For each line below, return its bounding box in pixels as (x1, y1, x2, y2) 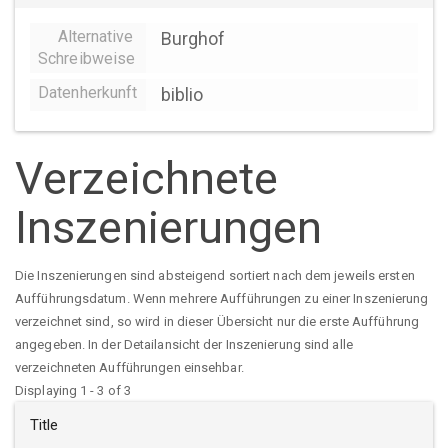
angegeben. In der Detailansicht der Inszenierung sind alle (15, 336, 353, 352)
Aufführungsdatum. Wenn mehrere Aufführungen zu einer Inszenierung (15, 290, 429, 306)
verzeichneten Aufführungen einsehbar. (15, 359, 244, 375)
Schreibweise (38, 49, 136, 69)
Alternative (57, 27, 134, 47)
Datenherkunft (38, 82, 138, 102)
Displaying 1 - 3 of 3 (15, 382, 132, 398)
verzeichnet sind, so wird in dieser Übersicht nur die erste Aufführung (15, 313, 420, 329)
